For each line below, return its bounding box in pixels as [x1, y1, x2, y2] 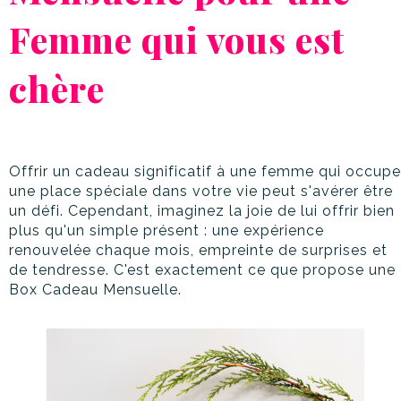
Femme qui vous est [9, 15, 345, 64]
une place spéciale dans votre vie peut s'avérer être [9, 183, 393, 200]
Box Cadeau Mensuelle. [9, 281, 182, 299]
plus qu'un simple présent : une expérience [9, 222, 324, 240]
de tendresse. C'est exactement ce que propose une [9, 261, 396, 279]
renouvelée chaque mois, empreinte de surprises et [9, 242, 388, 260]
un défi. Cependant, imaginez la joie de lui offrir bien [9, 202, 395, 220]
